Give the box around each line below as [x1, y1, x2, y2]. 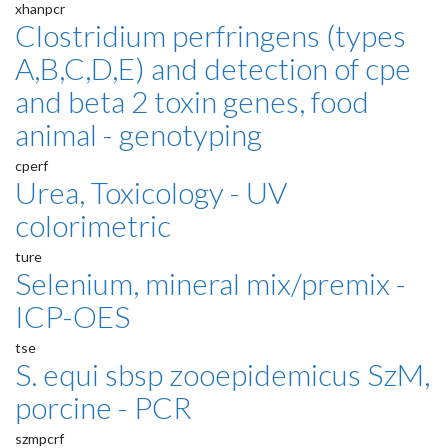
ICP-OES [15, 298, 130, 335]
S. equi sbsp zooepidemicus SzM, [15, 356, 430, 393]
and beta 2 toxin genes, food [15, 83, 369, 120]
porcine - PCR [15, 389, 192, 426]
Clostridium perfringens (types [15, 17, 406, 54]
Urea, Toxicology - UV [15, 174, 287, 211]
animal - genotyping [15, 116, 262, 153]
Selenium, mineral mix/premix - [15, 265, 406, 302]
